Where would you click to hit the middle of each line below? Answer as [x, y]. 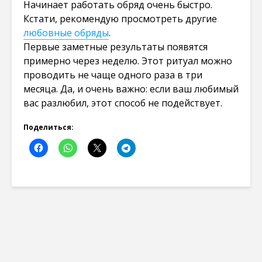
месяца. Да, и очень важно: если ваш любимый [131, 89]
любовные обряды [66, 32]
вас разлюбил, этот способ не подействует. [123, 103]
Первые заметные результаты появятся [116, 46]
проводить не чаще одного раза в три [113, 75]
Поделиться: [49, 127]
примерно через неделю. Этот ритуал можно [128, 61]
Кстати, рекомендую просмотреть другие [120, 18]
